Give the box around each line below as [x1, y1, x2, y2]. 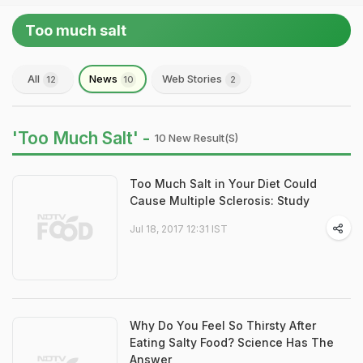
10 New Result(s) [155, 131, 238, 144]
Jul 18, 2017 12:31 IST [130, 223, 228, 235]
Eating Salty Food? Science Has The [130, 335, 334, 349]
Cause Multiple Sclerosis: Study [130, 194, 310, 207]
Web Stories [162, 72, 224, 85]
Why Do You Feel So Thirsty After [130, 318, 316, 332]
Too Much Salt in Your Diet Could [130, 177, 317, 190]
